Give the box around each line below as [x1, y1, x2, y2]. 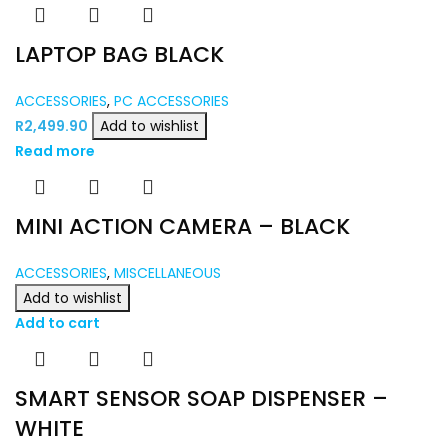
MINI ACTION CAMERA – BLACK [15, 210, 350, 242]
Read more [15, 140, 95, 161]
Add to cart [15, 312, 100, 333]
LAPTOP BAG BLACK [15, 38, 224, 70]
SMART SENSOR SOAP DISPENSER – [15, 382, 388, 414]
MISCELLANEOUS [114, 262, 221, 283]
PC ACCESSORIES [114, 90, 229, 111]
